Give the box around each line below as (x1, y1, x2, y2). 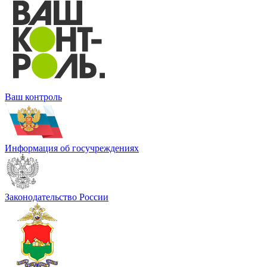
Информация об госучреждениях (5, 143, 139, 154)
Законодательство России (5, 192, 108, 203)
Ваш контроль (5, 92, 62, 103)
